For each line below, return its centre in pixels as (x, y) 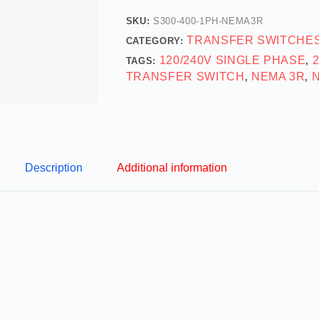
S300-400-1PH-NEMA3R (208, 21)
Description (53, 168)
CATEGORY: (156, 41)
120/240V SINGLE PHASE (232, 60)
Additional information (172, 168)
